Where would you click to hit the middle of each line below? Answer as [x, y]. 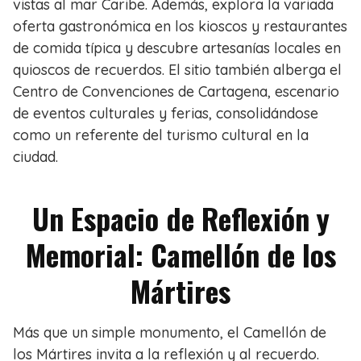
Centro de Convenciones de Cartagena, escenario [176, 92]
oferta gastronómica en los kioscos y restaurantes [180, 27]
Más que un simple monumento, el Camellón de [170, 333]
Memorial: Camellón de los [180, 255]
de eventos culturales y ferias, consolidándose [166, 114]
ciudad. [35, 157]
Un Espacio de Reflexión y [180, 218]
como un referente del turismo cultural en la [161, 135]
